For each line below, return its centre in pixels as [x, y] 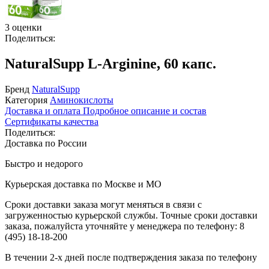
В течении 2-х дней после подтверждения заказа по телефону [131, 257]
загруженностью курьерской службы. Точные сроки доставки [131, 215]
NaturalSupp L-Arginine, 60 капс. [110, 63]
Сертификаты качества [52, 121]
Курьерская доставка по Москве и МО [83, 184]
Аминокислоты [82, 100]
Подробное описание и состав [145, 110]
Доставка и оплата [44, 110]
